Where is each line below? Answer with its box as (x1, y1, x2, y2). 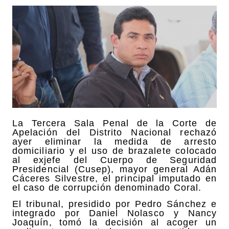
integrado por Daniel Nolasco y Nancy (12, 208, 217, 218)
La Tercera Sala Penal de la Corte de (12, 118, 217, 128)
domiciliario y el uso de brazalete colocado (12, 145, 217, 156)
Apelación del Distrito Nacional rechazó (12, 127, 217, 138)
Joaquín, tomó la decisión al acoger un (12, 217, 217, 227)
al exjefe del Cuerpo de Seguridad (12, 154, 217, 165)
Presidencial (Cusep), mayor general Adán (12, 164, 217, 174)
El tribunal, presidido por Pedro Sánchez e (12, 198, 217, 209)
